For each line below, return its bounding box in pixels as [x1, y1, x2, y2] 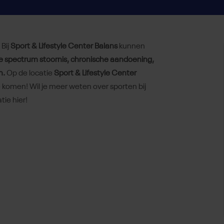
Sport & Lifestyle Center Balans [10, 42, 117, 51]
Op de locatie [6, 69, 54, 78]
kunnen [117, 42, 145, 51]
